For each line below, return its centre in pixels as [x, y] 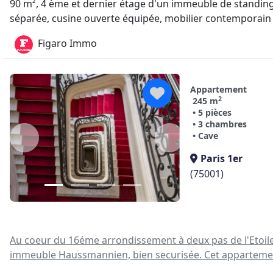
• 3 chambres [220, 124]
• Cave [205, 136]
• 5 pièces [212, 112]
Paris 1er [222, 158]
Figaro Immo [67, 44]
